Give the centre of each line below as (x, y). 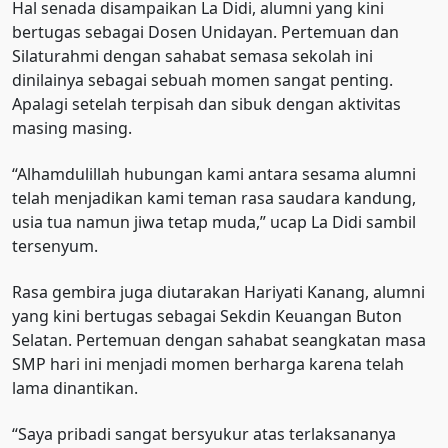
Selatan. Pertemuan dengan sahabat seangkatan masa (219, 340)
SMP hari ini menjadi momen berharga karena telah (208, 364)
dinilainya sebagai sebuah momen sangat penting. (202, 80)
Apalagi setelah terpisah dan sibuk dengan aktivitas (206, 104)
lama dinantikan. (75, 388)
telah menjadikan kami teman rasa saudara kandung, (214, 198)
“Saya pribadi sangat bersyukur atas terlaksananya (204, 434)
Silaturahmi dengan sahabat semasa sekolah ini (192, 56)
